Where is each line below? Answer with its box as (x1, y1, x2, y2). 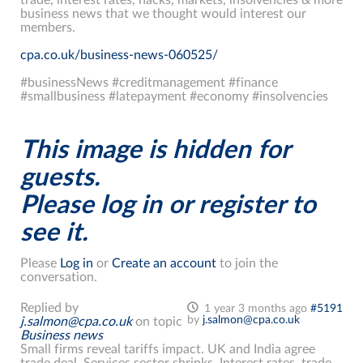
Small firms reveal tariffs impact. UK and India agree (20, 342, 315, 356)
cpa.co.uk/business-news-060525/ (20, 48, 218, 62)
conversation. (20, 270, 97, 284)
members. (20, 20, 75, 34)
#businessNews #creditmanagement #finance (20, 75, 278, 89)
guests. (20, 164, 100, 190)
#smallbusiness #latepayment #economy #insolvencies (20, 89, 328, 103)
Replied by (20, 301, 79, 314)
